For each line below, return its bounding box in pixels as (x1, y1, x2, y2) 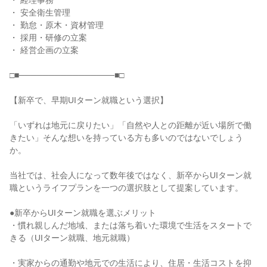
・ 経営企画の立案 (10, 45, 79, 55)
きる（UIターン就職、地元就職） (10, 233, 135, 243)
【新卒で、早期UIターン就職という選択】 (10, 95, 168, 105)
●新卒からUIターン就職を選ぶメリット (10, 208, 156, 218)
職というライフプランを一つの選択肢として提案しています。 (10, 183, 243, 193)
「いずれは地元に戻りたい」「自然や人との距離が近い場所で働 (10, 120, 252, 130)
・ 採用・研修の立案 (10, 33, 87, 42)
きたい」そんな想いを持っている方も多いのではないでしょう (10, 133, 243, 142)
